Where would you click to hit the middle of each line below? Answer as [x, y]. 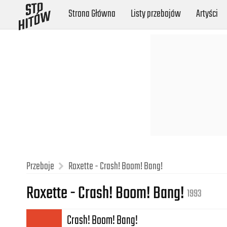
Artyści [207, 14]
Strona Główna [92, 14]
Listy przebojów [156, 14]
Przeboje [40, 166]
